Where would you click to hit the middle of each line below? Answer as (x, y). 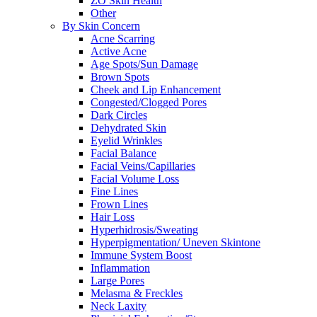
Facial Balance (123, 153)
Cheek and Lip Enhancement (156, 89)
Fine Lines (114, 191)
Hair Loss (113, 217)
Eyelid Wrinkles (126, 140)
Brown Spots (120, 76)
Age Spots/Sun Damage (144, 64)
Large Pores (117, 280)
